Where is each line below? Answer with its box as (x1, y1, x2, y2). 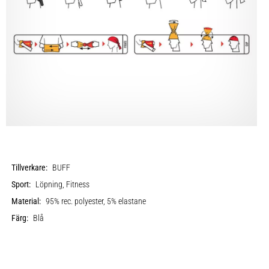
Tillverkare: (11, 162, 48, 173)
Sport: (11, 179, 31, 190)
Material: (11, 196, 41, 207)
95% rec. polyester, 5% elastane (46, 196, 147, 207)
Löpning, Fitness (35, 179, 90, 190)
